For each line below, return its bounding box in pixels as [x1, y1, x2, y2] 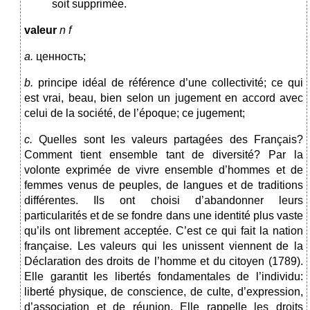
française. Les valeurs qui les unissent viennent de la [24, 240, 303, 253]
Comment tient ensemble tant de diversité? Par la [24, 149, 303, 161]
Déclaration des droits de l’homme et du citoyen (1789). [24, 255, 303, 268]
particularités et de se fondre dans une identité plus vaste [24, 210, 303, 222]
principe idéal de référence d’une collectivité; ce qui [37, 77, 303, 89]
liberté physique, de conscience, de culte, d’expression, [24, 286, 303, 298]
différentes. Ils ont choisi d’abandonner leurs [24, 194, 303, 207]
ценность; [33, 51, 86, 63]
